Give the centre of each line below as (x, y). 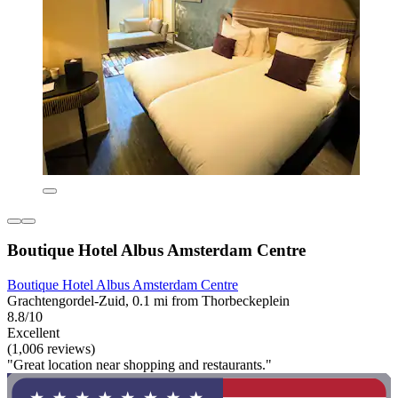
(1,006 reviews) (51, 349)
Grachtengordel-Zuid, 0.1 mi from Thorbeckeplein (148, 301)
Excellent (33, 333)
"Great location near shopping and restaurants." (139, 365)
